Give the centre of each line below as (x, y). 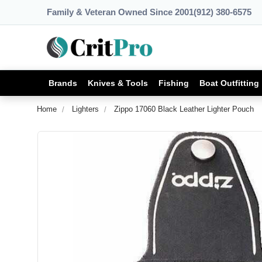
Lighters (85, 109)
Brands (63, 83)
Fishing (174, 83)
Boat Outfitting (229, 83)
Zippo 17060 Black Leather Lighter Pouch (184, 109)
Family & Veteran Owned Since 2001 (120, 12)
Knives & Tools (118, 83)
